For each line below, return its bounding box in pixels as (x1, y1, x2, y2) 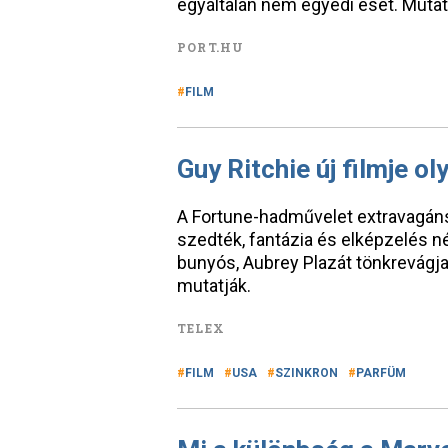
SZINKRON (275, 366, 338, 380)
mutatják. (177, 275, 251, 296)
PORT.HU (177, 39, 245, 55)
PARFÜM (356, 366, 406, 380)
